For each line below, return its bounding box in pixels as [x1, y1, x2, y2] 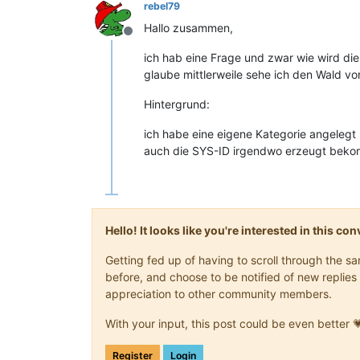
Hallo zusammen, [144, 20, 233, 35]
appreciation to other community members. [105, 286, 332, 301]
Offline [127, 31, 167, 47]
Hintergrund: [144, 96, 210, 111]
